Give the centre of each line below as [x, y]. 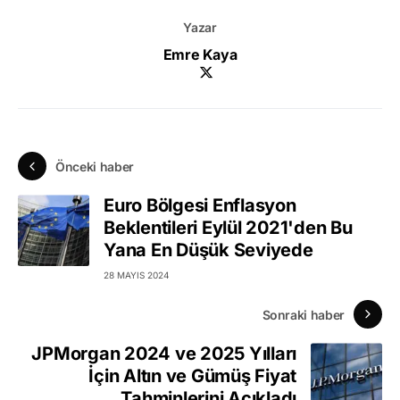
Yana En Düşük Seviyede [208, 250]
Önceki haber [95, 166]
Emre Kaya [200, 55]
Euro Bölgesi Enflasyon [200, 206]
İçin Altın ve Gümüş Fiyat [192, 376]
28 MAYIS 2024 [136, 275]
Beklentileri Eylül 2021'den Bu [228, 228]
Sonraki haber [303, 314]
